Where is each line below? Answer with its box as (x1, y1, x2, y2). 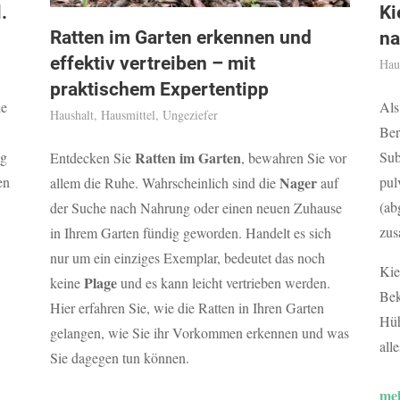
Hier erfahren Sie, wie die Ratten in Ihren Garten (49, 298, 324, 318)
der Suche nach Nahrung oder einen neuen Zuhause (49, 198, 342, 218)
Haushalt (49, 106, 94, 124)
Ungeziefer (162, 106, 218, 124)
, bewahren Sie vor (240, 148, 346, 168)
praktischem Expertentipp (49, 79, 269, 101)
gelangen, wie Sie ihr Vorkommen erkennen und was (49, 323, 349, 343)
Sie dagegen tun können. (49, 348, 189, 368)
